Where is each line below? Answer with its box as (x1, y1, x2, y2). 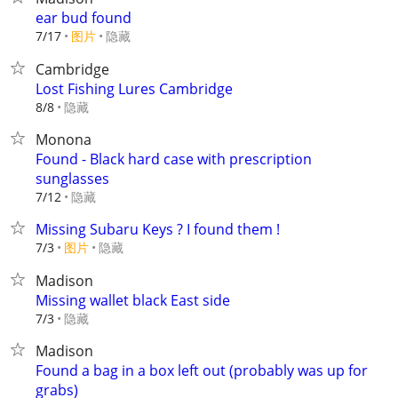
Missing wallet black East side (36, 291, 230, 310)
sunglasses (36, 169, 109, 188)
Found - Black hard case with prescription (36, 149, 312, 169)
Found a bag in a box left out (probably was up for (36, 361, 368, 380)
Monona (36, 130, 92, 149)
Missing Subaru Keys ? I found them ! (36, 219, 280, 239)
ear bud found (36, 8, 131, 28)
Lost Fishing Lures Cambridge (36, 79, 233, 99)
